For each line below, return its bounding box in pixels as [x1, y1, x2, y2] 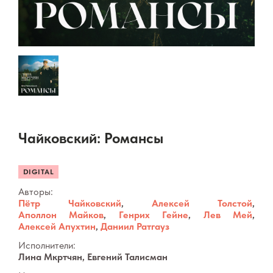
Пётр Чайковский [18, 197, 121, 210]
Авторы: [18, 186, 53, 198]
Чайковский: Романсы [18, 129, 163, 147]
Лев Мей [203, 209, 253, 221]
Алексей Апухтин [18, 221, 96, 233]
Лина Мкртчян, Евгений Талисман [18, 251, 168, 263]
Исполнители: [18, 239, 76, 252]
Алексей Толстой [152, 197, 252, 210]
